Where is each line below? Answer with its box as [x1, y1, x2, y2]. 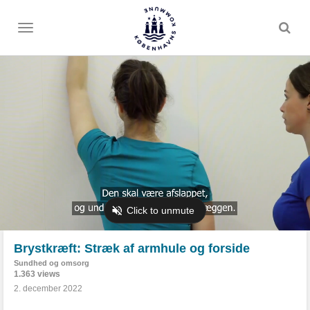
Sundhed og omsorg [14, 259, 89, 267]
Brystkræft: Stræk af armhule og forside [14, 241, 250, 255]
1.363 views [14, 269, 60, 279]
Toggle [25, 26, 51, 35]
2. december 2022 [14, 284, 82, 293]
